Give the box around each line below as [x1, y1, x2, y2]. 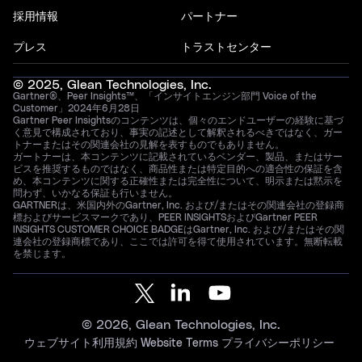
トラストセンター [181, 42, 271, 53]
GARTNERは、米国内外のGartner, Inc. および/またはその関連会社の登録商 [13, 200, 344, 210]
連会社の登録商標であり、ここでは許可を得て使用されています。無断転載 [13, 237, 343, 246]
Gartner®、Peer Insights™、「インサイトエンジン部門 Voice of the [13, 91, 317, 101]
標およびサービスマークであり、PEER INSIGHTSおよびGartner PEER [13, 213, 318, 222]
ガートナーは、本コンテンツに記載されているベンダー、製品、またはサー [13, 152, 343, 162]
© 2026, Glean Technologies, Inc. [82, 318, 280, 331]
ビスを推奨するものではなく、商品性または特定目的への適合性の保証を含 [13, 164, 343, 174]
